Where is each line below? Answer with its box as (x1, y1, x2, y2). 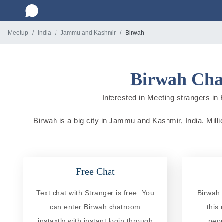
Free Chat (75, 166, 115, 177)
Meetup (8, 29, 28, 36)
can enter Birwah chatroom (50, 202, 141, 211)
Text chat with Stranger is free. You (36, 188, 154, 197)
